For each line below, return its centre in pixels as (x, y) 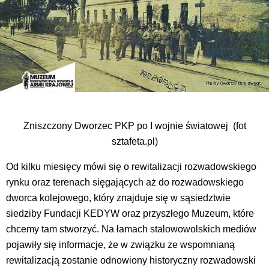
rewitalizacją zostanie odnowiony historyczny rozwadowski (131, 260)
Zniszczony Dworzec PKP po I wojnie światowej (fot (134, 125)
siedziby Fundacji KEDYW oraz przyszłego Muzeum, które (130, 213)
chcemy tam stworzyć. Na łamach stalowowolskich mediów (131, 229)
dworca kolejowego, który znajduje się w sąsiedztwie (118, 198)
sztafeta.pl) (134, 141)
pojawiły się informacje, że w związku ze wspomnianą (120, 244)
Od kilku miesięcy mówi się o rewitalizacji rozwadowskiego (131, 166)
